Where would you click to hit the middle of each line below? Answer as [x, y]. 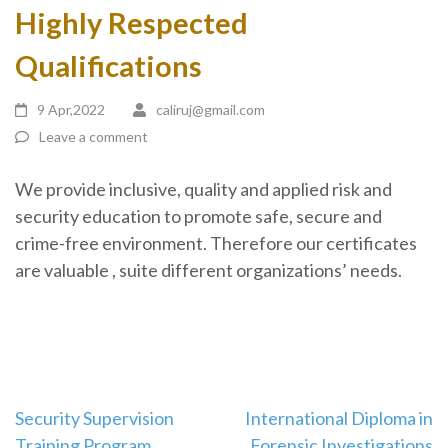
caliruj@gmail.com [210, 109]
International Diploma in [339, 418]
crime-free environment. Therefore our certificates [216, 243]
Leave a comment [93, 136]
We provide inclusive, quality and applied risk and [203, 189]
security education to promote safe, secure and [198, 216]
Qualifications [108, 65]
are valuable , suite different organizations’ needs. [208, 270]
